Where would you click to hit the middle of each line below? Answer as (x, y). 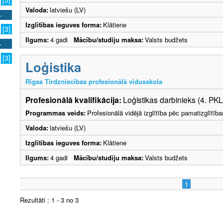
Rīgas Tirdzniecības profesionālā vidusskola (94, 82)
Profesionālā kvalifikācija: (73, 100)
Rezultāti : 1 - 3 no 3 (49, 200)
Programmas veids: (56, 113)
